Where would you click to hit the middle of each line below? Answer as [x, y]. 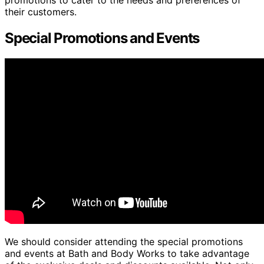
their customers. [41, 11]
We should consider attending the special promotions [124, 241]
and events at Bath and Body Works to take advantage [127, 253]
